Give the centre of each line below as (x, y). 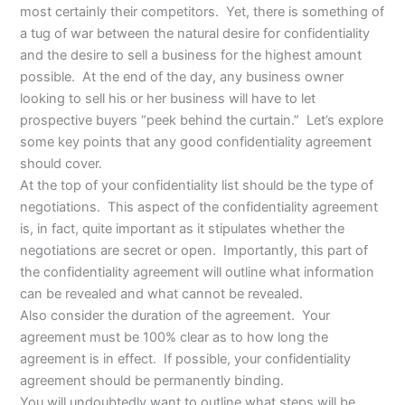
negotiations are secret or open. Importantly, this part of (194, 250)
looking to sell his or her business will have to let (168, 98)
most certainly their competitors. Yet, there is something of (202, 11)
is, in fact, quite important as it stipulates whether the (183, 228)
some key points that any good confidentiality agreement (196, 141)
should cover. (61, 163)
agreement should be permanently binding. (152, 380)
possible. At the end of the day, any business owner (182, 76)
